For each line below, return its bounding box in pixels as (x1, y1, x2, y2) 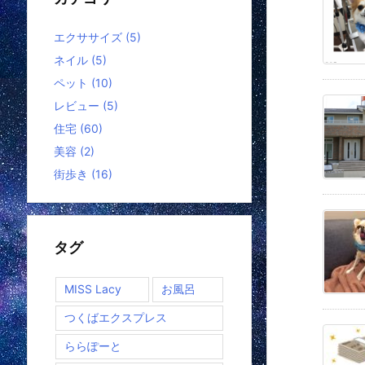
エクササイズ (54, 29, 125, 44)
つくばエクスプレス (64, 310, 167, 324)
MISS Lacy (64, 281, 121, 296)
